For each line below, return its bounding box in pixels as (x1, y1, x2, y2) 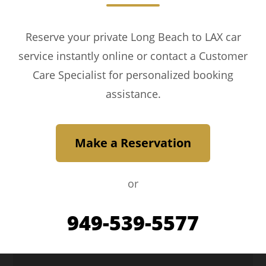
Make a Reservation (75, 135, 191, 151)
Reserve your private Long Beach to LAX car (25, 30, 241, 44)
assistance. (105, 87, 161, 101)
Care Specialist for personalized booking (33, 68, 233, 82)
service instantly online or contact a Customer (18, 49, 248, 63)
